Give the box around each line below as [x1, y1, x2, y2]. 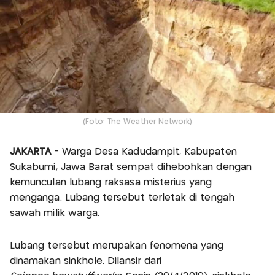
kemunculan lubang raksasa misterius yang [10, 178, 212, 188]
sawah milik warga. [10, 209, 100, 219]
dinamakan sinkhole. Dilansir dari [10, 257, 162, 266]
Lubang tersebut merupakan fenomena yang [10, 241, 224, 251]
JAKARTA [10, 147, 55, 157]
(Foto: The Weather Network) [82, 118, 193, 126]
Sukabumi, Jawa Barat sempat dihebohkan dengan [10, 163, 252, 172]
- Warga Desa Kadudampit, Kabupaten [54, 147, 237, 157]
